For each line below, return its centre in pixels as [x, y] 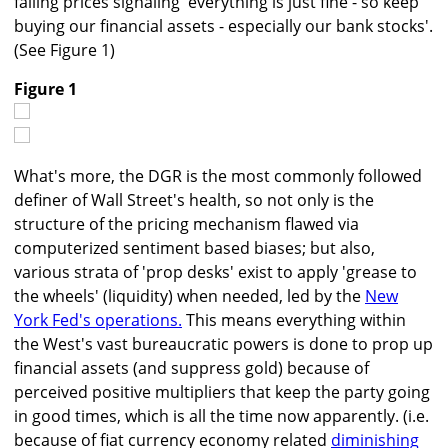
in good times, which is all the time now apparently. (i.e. [221, 416]
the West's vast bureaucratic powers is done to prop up [223, 344]
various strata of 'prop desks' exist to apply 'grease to [215, 272]
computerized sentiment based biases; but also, [194, 248]
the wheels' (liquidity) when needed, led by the [189, 296]
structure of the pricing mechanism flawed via [186, 224]
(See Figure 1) [64, 50]
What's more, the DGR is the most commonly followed [218, 176]
